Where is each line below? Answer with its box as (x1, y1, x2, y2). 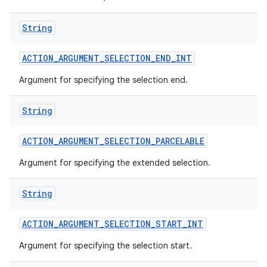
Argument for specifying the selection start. (19, 240, 192, 251)
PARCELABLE (156, 135, 204, 147)
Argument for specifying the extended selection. (19, 157, 210, 168)
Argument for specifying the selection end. (19, 74, 188, 85)
